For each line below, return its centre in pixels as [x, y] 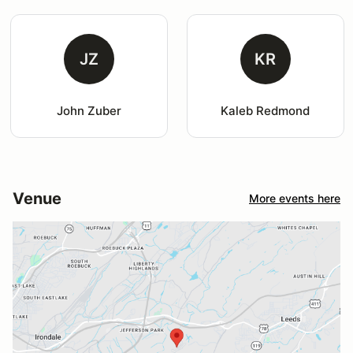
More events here [295, 199]
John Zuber [89, 110]
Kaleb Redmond [266, 110]
